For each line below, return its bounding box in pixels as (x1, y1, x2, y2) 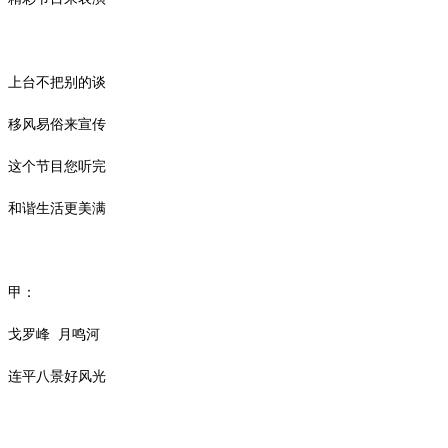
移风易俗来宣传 (8, 116, 106, 132)
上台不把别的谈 (8, 74, 106, 90)
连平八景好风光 (8, 368, 106, 384)
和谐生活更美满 (8, 200, 106, 216)
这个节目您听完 (8, 158, 106, 174)
